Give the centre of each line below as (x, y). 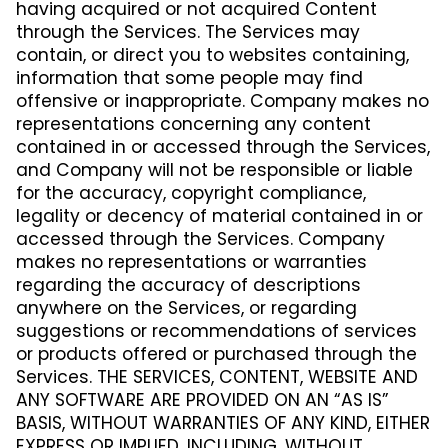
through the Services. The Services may (188, 31)
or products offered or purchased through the (216, 353)
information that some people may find (189, 77)
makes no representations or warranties (191, 261)
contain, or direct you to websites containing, (212, 54)
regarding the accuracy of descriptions (188, 284)
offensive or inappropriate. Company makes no (222, 100)
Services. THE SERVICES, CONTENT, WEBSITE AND (217, 376)
